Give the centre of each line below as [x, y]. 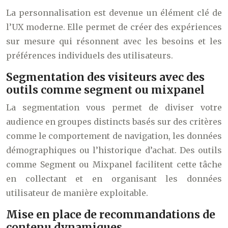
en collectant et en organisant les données [114, 179]
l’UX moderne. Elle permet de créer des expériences [114, 27]
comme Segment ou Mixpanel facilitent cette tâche [114, 165]
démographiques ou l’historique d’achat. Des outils [114, 150]
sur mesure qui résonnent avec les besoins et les [114, 41]
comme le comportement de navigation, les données [114, 136]
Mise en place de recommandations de [111, 215]
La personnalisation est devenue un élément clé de [114, 13]
